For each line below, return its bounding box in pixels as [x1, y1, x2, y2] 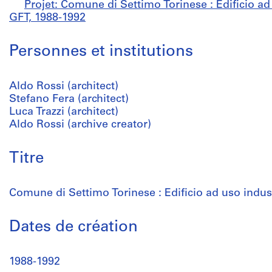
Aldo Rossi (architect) [9, 81, 118, 92]
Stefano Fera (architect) [9, 93, 129, 105]
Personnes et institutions [9, 44, 193, 60]
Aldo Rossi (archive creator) [9, 119, 151, 131]
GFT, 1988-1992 [9, 12, 86, 24]
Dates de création [9, 219, 138, 236]
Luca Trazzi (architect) [9, 106, 118, 118]
